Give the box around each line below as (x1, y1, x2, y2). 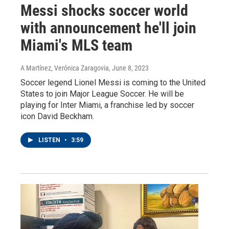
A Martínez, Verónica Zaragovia (20, 63, 109, 72)
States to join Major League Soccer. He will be (20, 88, 184, 99)
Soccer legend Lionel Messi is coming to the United (20, 77, 205, 87)
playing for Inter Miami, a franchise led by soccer (20, 100, 194, 110)
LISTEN (38, 136, 62, 144)
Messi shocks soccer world (20, 1, 188, 19)
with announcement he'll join (20, 18, 196, 37)
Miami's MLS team (20, 36, 132, 54)
